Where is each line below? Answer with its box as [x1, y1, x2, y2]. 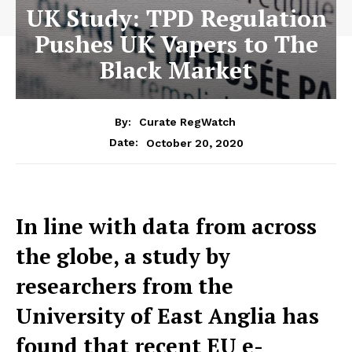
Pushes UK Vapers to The [34, 27, 318, 60]
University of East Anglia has [16, 302, 319, 331]
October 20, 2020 [145, 136, 244, 149]
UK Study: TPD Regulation [25, 2, 327, 34]
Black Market [100, 53, 252, 86]
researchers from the [16, 272, 233, 301]
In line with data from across [16, 212, 317, 241]
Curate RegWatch [138, 115, 236, 129]
